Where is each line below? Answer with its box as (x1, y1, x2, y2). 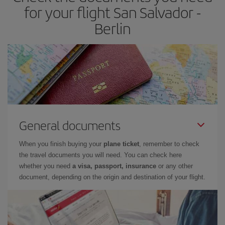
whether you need (19, 162, 72, 170)
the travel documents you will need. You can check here (19, 151, 182, 159)
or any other (156, 162, 193, 170)
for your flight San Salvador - (24, 2, 201, 23)
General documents (19, 117, 121, 134)
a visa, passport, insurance (72, 162, 156, 170)
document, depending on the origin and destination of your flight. (19, 173, 205, 181)
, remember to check (139, 140, 199, 148)
